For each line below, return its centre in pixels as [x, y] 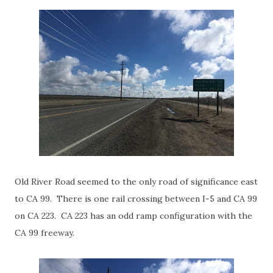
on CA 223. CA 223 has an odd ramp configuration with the [133, 216]
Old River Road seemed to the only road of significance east [136, 182]
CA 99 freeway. [44, 233]
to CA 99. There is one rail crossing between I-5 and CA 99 [136, 199]
